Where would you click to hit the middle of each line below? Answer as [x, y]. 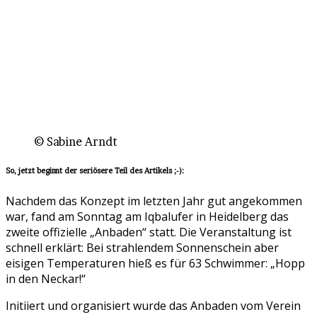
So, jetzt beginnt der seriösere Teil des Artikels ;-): [95, 171]
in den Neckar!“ [46, 279]
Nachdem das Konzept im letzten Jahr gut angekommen [154, 201]
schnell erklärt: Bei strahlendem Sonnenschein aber [142, 248]
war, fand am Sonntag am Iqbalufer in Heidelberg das [147, 217]
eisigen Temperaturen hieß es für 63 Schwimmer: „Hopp [155, 264]
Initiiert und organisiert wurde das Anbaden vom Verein [153, 306]
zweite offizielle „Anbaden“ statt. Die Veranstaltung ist [149, 232]
